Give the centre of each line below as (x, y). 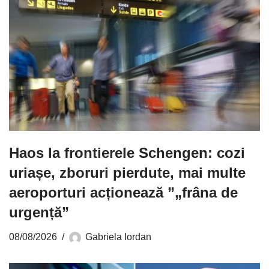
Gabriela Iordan (118, 237)
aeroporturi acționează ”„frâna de (123, 193)
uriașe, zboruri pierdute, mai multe (127, 173)
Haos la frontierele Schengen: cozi (127, 153)
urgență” (39, 213)
